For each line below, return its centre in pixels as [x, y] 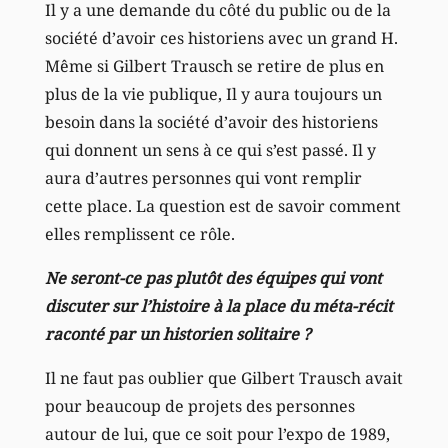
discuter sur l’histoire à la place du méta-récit [218, 305]
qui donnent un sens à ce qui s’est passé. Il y [210, 149]
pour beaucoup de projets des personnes [199, 405]
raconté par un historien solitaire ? [177, 333]
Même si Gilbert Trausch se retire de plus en [214, 65]
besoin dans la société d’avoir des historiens [211, 121]
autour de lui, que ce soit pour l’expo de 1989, [217, 433]
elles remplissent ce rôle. [139, 233]
